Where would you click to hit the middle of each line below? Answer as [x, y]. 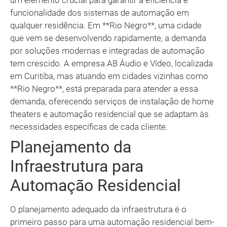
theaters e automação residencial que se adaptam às [109, 114]
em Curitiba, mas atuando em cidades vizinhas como [109, 76]
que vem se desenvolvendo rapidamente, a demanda [108, 38]
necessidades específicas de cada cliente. [89, 127]
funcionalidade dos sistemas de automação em [100, 13]
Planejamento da [71, 147]
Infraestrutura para [77, 166]
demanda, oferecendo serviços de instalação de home [112, 102]
